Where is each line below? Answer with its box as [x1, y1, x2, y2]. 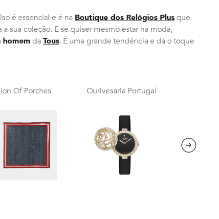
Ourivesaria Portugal [86, 85, 156, 96]
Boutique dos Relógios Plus [75, 12, 175, 23]
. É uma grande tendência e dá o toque [59, 35, 194, 46]
